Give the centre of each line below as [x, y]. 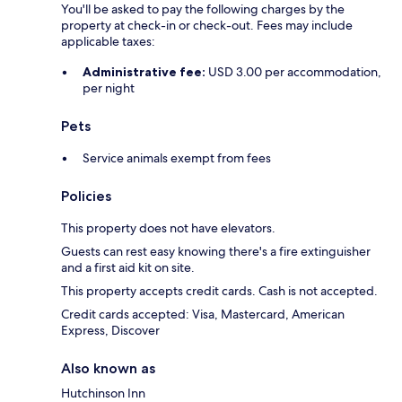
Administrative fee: [144, 72]
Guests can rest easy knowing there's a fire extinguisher [216, 252]
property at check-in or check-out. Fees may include [207, 26]
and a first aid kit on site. [128, 268]
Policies [86, 197]
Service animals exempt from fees [177, 158]
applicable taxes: [108, 42]
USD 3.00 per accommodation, [293, 72]
